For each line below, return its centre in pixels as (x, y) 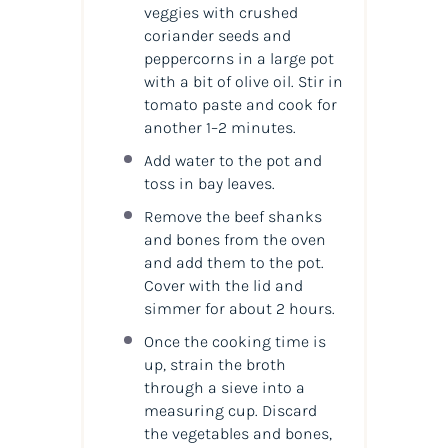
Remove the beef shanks (232, 217)
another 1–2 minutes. (219, 128)
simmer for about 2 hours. (239, 309)
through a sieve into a (224, 388)
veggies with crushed (220, 13)
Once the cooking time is (234, 342)
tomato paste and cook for (240, 105)
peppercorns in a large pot (238, 59)
